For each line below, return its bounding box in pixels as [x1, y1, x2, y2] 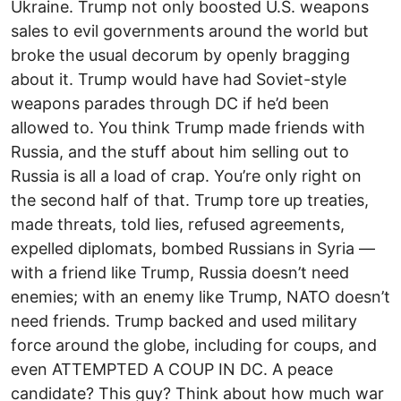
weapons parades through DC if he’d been [11, 93, 329, 113]
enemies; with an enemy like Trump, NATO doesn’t [11, 286, 390, 306]
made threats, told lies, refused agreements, [11, 214, 345, 234]
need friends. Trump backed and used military [11, 311, 357, 330]
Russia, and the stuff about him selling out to [11, 141, 349, 161]
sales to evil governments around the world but [11, 21, 369, 40]
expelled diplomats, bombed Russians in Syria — [11, 238, 375, 258]
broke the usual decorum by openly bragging [11, 45, 350, 64]
